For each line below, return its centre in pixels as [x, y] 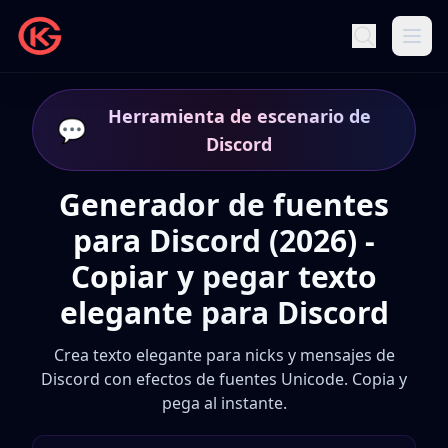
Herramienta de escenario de [239, 116]
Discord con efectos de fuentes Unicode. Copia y [224, 379]
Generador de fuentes [224, 204]
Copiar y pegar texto [224, 276]
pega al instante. [224, 403]
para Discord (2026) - [224, 240]
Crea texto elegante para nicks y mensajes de [224, 355]
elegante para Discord [224, 312]
